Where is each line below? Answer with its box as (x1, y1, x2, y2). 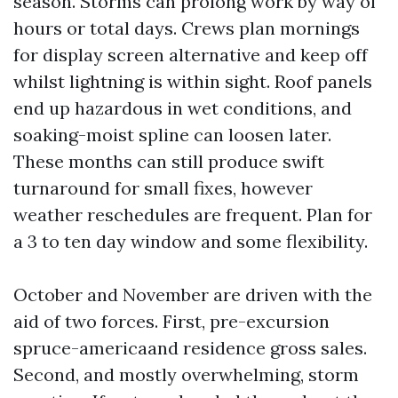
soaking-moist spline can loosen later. (13, 123, 331, 146)
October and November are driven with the (13, 283, 372, 306)
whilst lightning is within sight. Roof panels (13, 70, 372, 92)
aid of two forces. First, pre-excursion (13, 310, 330, 332)
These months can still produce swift (13, 150, 324, 172)
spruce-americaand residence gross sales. (13, 337, 367, 359)
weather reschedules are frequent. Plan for (13, 203, 372, 226)
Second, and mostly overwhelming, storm (13, 363, 359, 386)
